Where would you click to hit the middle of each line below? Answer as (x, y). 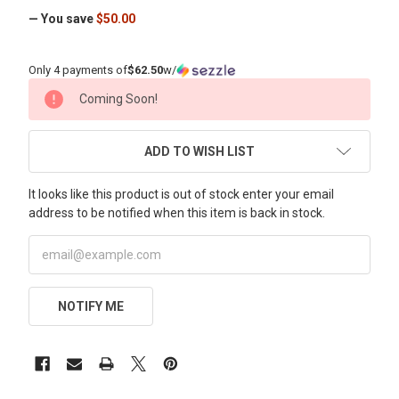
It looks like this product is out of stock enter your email (181, 194)
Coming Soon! (118, 98)
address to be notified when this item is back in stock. (177, 212)
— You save (61, 18)
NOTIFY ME (90, 306)
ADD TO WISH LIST (199, 151)
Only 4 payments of (78, 69)
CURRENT (58, 87)
